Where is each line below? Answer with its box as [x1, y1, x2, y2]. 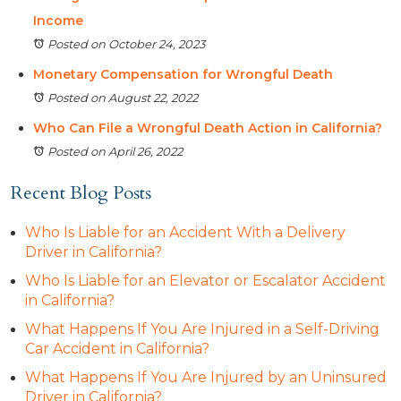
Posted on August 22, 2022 [47, 90, 198, 105]
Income [33, 13, 83, 29]
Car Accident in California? [25, 340, 209, 357]
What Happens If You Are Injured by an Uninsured [25, 369, 387, 386]
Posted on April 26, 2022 [47, 144, 183, 158]
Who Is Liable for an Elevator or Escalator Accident [25, 272, 386, 289]
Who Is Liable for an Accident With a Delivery [25, 224, 346, 241]
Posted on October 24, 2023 [47, 37, 205, 51]
